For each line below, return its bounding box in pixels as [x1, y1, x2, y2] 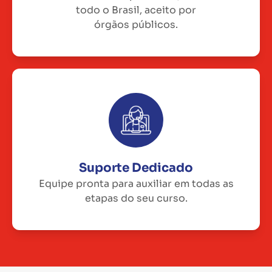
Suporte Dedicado [79, 160, 193, 175]
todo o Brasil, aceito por [76, 3, 196, 16]
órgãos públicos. [94, 18, 178, 31]
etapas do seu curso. [84, 191, 188, 205]
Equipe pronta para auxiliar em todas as [38, 177, 234, 190]
